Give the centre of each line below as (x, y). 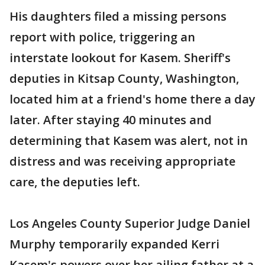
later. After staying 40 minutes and (111, 119)
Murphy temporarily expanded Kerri (114, 244)
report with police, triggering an (102, 37)
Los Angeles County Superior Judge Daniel (130, 223)
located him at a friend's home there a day (132, 99)
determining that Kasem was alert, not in (129, 140)
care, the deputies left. (75, 182)
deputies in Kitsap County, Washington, (124, 78)
